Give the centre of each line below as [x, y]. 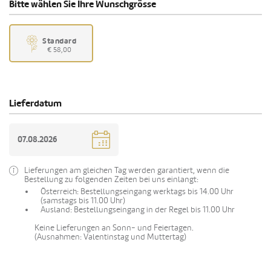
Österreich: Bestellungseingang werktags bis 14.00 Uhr [137, 192]
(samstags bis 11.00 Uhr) [83, 201]
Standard [60, 41]
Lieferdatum [35, 104]
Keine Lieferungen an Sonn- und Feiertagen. [114, 228]
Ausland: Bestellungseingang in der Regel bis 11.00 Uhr [138, 210]
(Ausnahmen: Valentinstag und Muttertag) [110, 237]
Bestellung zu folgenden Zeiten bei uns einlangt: [111, 180]
